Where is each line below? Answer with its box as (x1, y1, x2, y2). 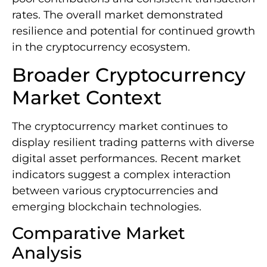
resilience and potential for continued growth (12, 24, 255, 38)
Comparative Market (12, 223, 185, 244)
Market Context (12, 86, 162, 110)
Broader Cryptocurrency (12, 63, 246, 87)
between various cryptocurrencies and (12, 184, 218, 198)
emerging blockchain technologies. (12, 200, 201, 214)
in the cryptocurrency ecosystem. (12, 40, 190, 54)
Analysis (12, 243, 82, 263)
